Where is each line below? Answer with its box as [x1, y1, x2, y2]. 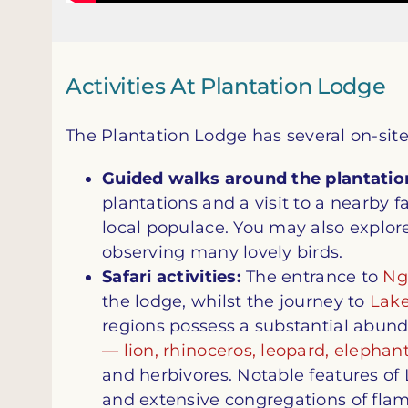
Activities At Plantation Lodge [66, 73, 386, 100]
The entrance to [240, 266, 383, 287]
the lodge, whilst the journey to [102, 291, 370, 311]
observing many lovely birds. [102, 241, 343, 262]
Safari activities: [102, 266, 241, 287]
